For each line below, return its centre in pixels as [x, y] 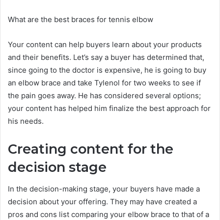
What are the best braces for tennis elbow [81, 19]
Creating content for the [91, 149]
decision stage [57, 167]
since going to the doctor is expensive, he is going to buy [107, 70]
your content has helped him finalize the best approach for [109, 108]
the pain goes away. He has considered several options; [104, 95]
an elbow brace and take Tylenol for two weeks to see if [104, 82]
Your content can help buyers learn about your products [105, 44]
